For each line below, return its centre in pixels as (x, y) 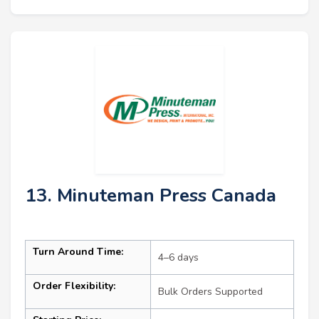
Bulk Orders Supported (210, 292)
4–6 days (178, 258)
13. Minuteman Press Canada (151, 196)
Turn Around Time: (78, 252)
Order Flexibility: (74, 286)
